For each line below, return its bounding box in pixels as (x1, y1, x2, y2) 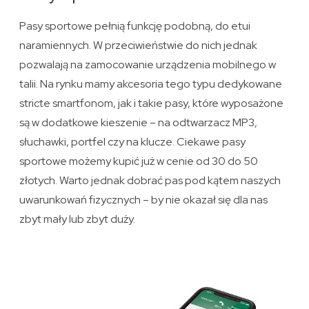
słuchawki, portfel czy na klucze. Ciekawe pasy (19, 134, 246, 150)
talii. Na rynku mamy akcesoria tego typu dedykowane (19, 77, 283, 92)
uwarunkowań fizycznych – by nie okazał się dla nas (19, 192, 268, 208)
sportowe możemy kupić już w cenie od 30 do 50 (19, 154, 259, 169)
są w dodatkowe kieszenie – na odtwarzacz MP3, (19, 115, 258, 130)
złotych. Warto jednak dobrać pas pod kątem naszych (19, 173, 281, 188)
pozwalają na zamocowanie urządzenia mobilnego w (19, 57, 277, 72)
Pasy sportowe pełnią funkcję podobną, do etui (19, 19, 251, 34)
